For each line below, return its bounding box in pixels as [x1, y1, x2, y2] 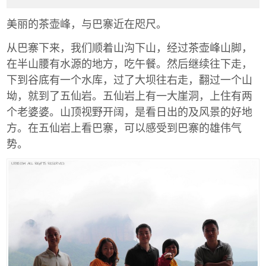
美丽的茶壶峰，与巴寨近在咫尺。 [7, 15, 167, 31]
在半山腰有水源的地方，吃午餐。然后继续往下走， [7, 55, 252, 71]
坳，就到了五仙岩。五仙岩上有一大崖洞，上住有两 [7, 87, 252, 103]
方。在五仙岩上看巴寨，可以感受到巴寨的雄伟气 [7, 119, 242, 135]
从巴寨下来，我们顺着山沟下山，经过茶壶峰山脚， [7, 39, 252, 55]
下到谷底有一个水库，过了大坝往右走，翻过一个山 [7, 71, 252, 87]
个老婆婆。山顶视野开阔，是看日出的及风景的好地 [7, 103, 252, 119]
